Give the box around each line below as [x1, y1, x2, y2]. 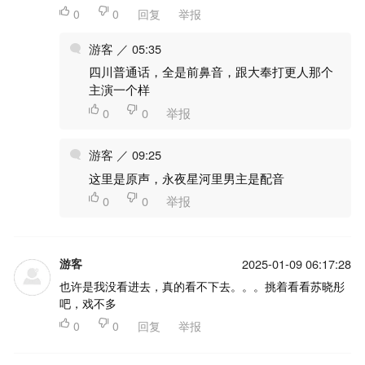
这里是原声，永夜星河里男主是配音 [88, 169, 284, 187]
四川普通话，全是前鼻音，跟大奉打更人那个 [88, 63, 333, 81]
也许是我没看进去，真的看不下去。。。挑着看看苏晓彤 [59, 277, 345, 294]
